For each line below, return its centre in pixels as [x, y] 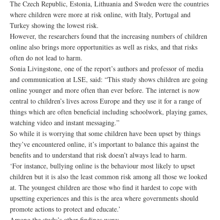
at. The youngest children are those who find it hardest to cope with [103, 187]
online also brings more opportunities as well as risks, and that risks [104, 47]
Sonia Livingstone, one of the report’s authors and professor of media [107, 69]
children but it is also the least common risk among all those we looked [109, 177]
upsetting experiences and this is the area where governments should [104, 198]
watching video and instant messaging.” [65, 123]
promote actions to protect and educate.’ [65, 209]
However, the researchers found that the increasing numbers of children [109, 36]
